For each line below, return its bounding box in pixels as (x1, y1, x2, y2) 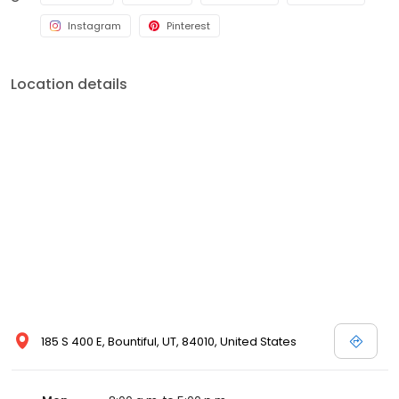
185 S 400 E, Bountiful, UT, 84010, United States (41, 333, 297, 351)
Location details (11, 74, 127, 95)
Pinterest (167, 19, 210, 34)
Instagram (68, 19, 121, 34)
